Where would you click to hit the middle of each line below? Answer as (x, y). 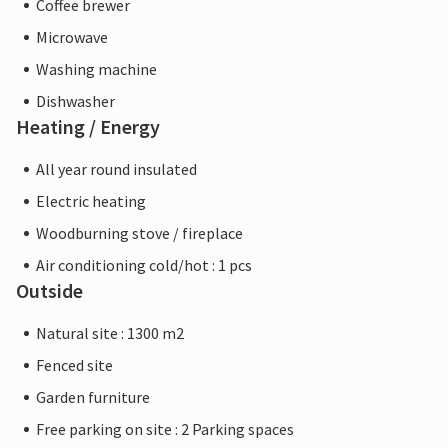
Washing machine (96, 69)
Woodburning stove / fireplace (139, 233)
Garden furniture (93, 397)
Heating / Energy (88, 127)
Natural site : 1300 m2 (110, 333)
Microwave (72, 37)
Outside (49, 291)
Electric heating (91, 201)
